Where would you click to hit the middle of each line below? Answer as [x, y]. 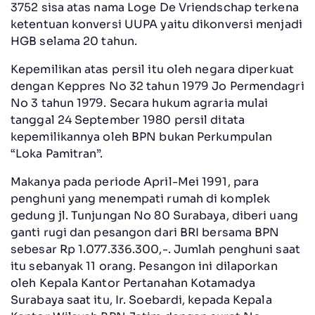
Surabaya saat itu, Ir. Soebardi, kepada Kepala [141, 300]
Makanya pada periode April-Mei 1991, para [135, 181]
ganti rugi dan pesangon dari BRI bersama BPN [145, 232]
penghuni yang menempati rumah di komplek [141, 198]
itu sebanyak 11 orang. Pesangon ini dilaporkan [144, 266]
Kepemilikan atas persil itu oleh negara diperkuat [152, 69]
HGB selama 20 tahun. [74, 41]
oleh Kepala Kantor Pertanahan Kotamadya [133, 283]
